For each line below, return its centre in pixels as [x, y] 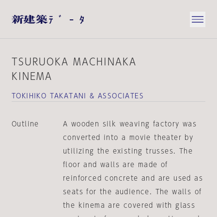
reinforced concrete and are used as [133, 178]
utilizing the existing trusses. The [128, 151]
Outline [25, 124]
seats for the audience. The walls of [132, 192]
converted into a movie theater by [128, 138]
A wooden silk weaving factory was [130, 124]
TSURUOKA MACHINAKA [74, 62]
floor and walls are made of [115, 165]
